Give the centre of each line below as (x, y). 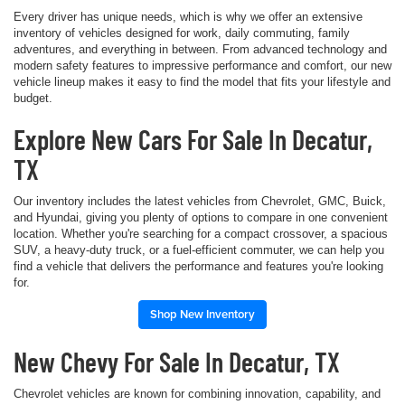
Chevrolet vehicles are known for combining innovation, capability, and (197, 393)
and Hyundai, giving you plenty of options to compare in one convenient (201, 217)
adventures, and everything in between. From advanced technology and (200, 49)
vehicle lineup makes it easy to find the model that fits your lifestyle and (202, 81)
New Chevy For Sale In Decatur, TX (177, 361)
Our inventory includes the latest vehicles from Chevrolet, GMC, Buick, (200, 201)
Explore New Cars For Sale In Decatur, (193, 139)
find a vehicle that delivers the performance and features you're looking (198, 266)
